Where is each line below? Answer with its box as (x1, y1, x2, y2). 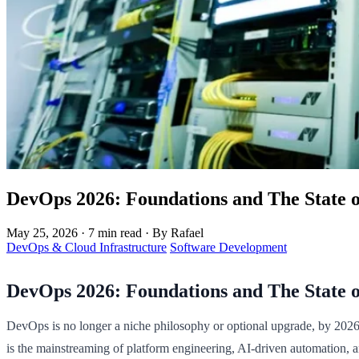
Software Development (170, 240, 287, 254)
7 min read (88, 225, 142, 240)
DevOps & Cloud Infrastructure (6, 240, 167, 254)
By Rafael (152, 225, 204, 240)
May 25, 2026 (6, 225, 78, 240)
